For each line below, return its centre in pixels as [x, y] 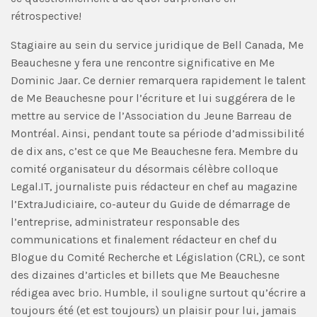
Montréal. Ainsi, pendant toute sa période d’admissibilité [157, 133]
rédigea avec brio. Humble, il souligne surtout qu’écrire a [158, 292]
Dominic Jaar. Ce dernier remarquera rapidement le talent [158, 80]
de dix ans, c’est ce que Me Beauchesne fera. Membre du [155, 151]
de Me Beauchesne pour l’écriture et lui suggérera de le [153, 98]
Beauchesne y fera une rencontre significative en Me [143, 62]
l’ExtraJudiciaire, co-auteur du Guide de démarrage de [150, 204]
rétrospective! [46, 16]
